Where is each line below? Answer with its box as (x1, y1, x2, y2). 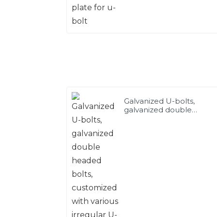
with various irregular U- (124, 122, 212, 132)
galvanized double (124, 105, 192, 114)
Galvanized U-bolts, (124, 96, 195, 106)
